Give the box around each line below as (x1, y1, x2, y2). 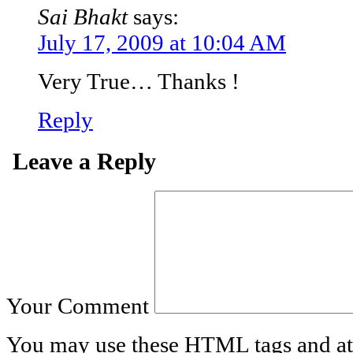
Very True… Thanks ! (38, 69, 240, 95)
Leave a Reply (13, 147, 156, 175)
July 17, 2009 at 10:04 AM (38, 30, 286, 56)
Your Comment (6, 292, 149, 318)
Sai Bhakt (38, 4, 128, 30)
